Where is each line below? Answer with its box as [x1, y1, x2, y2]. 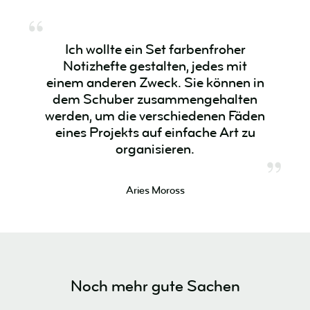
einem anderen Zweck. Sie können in [46, 74, 264, 91]
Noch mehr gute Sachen [70, 276, 240, 296]
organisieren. [116, 140, 194, 158]
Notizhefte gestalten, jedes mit [63, 57, 247, 75]
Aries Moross [125, 184, 185, 197]
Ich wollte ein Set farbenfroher [64, 41, 246, 58]
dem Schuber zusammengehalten [53, 91, 257, 108]
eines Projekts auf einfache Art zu [55, 124, 255, 141]
